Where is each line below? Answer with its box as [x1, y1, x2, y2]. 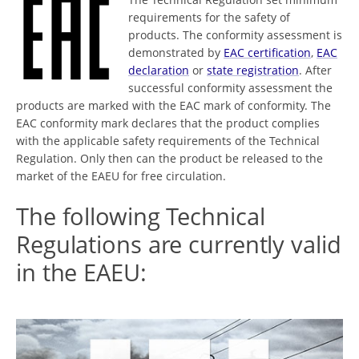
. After [299, 63, 332, 79]
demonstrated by [128, 45, 224, 61]
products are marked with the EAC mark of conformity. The [16, 98, 331, 114]
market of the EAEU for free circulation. [16, 168, 226, 184]
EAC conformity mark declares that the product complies [16, 115, 320, 131]
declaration [128, 63, 189, 79]
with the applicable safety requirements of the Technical [16, 133, 320, 149]
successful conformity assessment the [128, 80, 333, 96]
